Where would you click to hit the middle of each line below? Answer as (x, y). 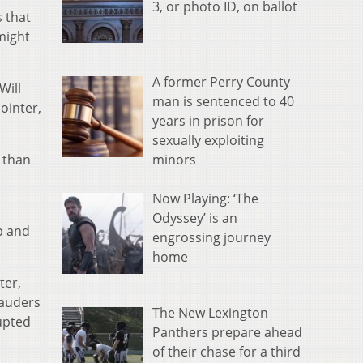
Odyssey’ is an (195, 218)
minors (174, 160)
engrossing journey (211, 238)
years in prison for (208, 121)
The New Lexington (210, 312)
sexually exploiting (208, 141)
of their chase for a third (226, 351)
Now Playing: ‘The (205, 199)
